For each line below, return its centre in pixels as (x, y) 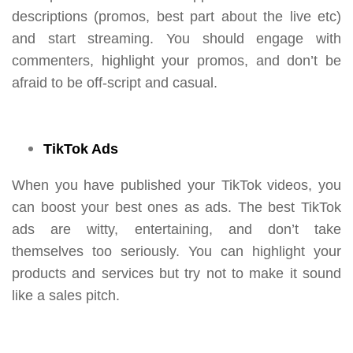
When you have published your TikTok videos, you (176, 185)
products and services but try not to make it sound (176, 273)
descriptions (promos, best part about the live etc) (176, 16)
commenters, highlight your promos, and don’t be (176, 60)
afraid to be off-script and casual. (117, 82)
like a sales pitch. (68, 295)
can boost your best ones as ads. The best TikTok (176, 207)
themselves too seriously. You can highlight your (176, 251)
